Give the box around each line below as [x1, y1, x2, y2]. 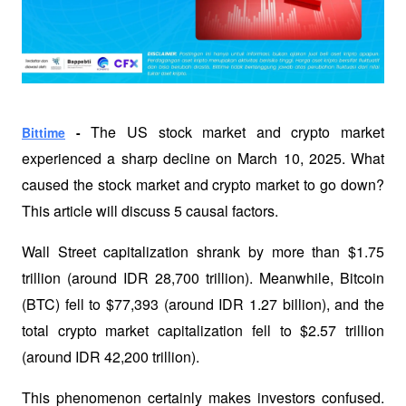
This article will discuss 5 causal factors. [22, 200, 278, 221]
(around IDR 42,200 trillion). [22, 346, 203, 367]
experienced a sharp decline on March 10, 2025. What [22, 148, 384, 169]
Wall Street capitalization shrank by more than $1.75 [22, 241, 384, 262]
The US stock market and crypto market [91, 121, 384, 142]
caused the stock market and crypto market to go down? [22, 174, 384, 195]
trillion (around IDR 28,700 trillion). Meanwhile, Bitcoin [22, 267, 384, 288]
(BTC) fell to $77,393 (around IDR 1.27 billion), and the [22, 294, 384, 314]
